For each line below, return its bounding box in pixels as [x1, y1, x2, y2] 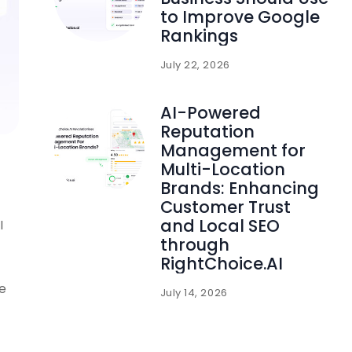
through [159, 233, 229, 256]
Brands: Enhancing [159, 176, 319, 200]
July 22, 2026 [159, 57, 230, 72]
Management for [159, 138, 306, 162]
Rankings [159, 24, 238, 47]
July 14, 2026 [159, 284, 228, 300]
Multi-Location [159, 157, 285, 181]
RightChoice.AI [159, 251, 283, 275]
